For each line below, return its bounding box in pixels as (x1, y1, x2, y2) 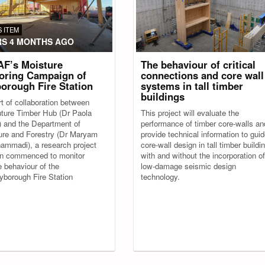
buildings (141, 89, 185, 104)
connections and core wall (141, 68, 264, 82)
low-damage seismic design (141, 160, 236, 172)
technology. (141, 171, 182, 182)
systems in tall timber (141, 79, 243, 93)
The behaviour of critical (141, 57, 256, 72)
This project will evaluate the (141, 107, 239, 118)
